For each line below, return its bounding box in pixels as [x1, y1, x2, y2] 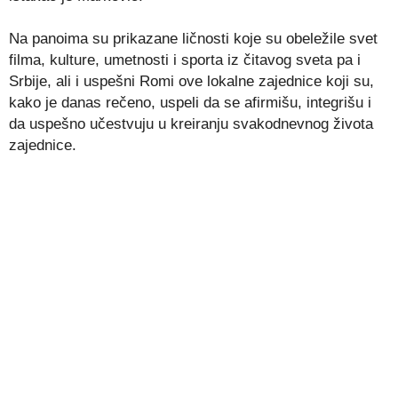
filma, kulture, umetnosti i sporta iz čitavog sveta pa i [9, 52, 361, 69]
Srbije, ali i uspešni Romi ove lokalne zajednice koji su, [9, 73, 374, 91]
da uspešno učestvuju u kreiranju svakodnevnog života [9, 115, 373, 133]
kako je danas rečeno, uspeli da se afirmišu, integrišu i [9, 94, 371, 112]
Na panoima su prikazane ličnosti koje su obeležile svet [9, 30, 378, 48]
